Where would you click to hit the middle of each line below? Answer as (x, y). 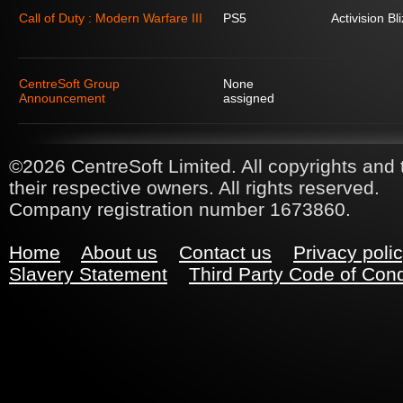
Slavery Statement (88, 274)
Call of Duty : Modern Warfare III (111, 18)
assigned (249, 98)
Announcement (62, 98)
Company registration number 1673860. (180, 209)
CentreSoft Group (69, 84)
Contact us (225, 252)
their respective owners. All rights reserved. (194, 188)
